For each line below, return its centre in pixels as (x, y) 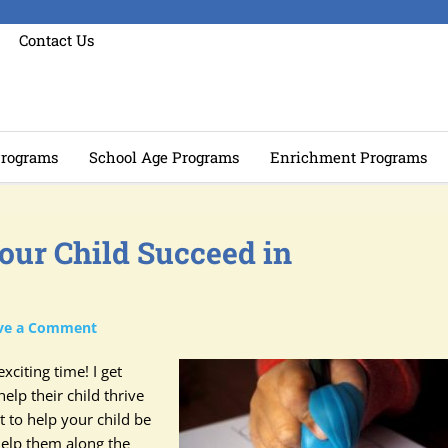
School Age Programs (164, 157)
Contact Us (56, 40)
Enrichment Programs (348, 157)
